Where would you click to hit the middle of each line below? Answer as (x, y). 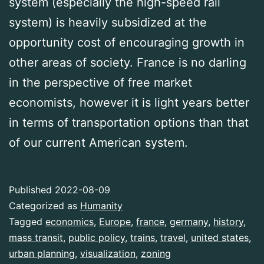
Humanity (101, 206)
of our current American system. (98, 143)
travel (173, 238)
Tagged (27, 222)
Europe (115, 222)
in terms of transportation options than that (129, 123)
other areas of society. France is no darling (128, 63)
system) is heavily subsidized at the (108, 23)
